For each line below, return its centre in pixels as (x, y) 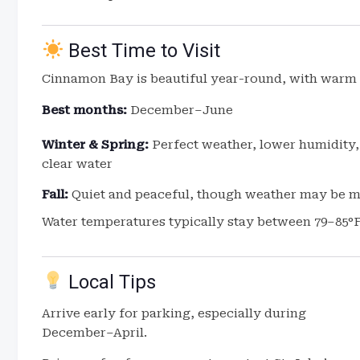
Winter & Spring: (95, 145)
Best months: (84, 110)
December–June (180, 110)
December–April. (94, 333)
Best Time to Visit (142, 51)
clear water (77, 164)
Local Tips (110, 282)
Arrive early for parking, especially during (174, 313)
